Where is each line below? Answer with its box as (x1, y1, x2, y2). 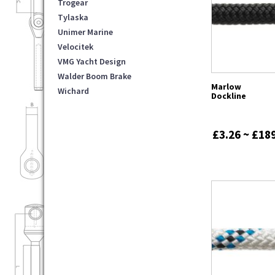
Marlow (211, 81, 242, 93)
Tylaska (58, 11, 88, 23)
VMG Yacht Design (58, 55, 126, 67)
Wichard (58, 85, 89, 96)
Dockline (211, 90, 247, 102)
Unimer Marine (58, 26, 113, 37)
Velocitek (58, 41, 93, 52)
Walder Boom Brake (58, 70, 131, 82)
